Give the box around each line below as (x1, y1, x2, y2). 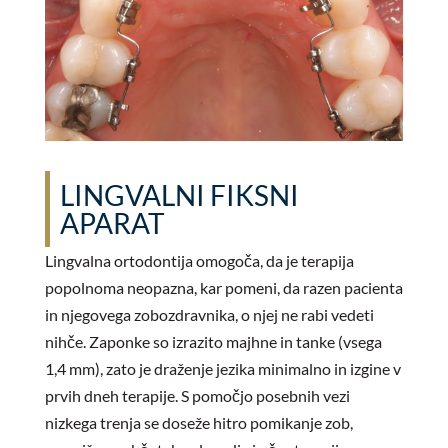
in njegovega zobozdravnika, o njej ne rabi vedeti (44, 305, 374, 325)
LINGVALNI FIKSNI (59, 178, 299, 213)
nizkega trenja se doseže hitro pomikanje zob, (44, 413, 353, 433)
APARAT (59, 206, 165, 241)
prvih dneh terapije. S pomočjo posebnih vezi (44, 386, 350, 406)
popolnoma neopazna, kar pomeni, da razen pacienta (44, 278, 403, 298)
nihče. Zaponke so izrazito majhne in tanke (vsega (44, 332, 382, 352)
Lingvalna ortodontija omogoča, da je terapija (44, 251, 354, 271)
